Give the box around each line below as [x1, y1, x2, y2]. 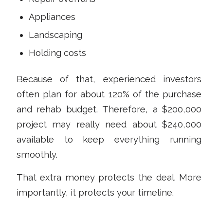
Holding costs [28, 48, 86, 58]
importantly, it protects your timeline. [16, 187, 174, 198]
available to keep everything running [16, 134, 202, 145]
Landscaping [28, 30, 82, 40]
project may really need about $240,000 [16, 119, 202, 130]
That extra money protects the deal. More [16, 172, 202, 182]
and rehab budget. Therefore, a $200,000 [16, 104, 202, 115]
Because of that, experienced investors [16, 74, 202, 85]
